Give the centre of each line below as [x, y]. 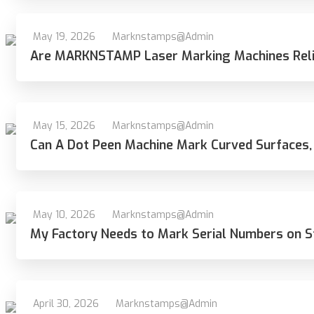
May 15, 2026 [64, 126]
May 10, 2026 [64, 215]
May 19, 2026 [64, 37]
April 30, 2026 [66, 304]
